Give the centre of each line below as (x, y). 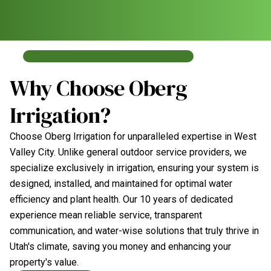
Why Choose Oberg (98, 88)
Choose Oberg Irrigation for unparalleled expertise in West (133, 136)
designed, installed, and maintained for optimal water (121, 184)
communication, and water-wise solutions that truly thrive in (134, 231)
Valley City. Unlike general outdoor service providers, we (128, 152)
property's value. (44, 262)
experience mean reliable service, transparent (106, 215)
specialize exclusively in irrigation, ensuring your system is (134, 168)
